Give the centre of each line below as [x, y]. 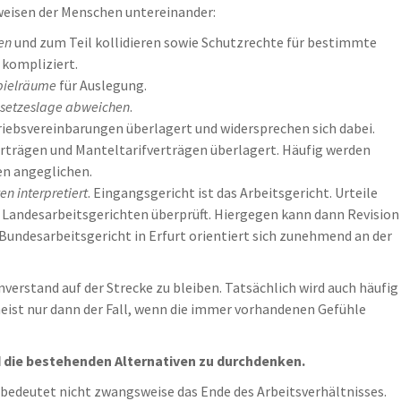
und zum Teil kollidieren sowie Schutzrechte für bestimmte [194, 42]
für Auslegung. [102, 85]
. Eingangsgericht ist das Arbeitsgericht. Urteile [233, 192]
